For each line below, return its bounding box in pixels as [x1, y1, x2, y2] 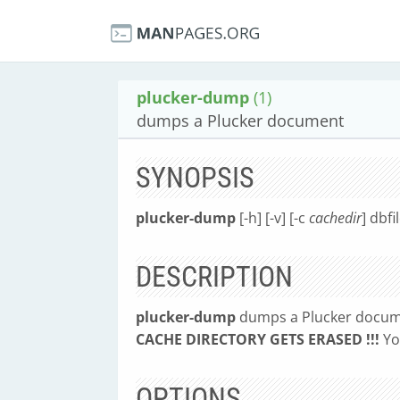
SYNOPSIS [136, 161, 254, 195]
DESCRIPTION [136, 260, 293, 294]
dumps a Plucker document [137, 110, 344, 131]
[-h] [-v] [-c [236, 208, 309, 228]
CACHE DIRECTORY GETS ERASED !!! [136, 329, 379, 349]
